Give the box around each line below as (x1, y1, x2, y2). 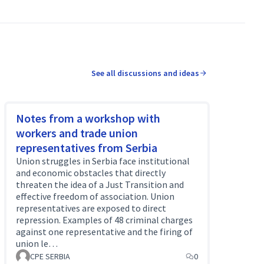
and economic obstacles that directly (15, 167, 166, 179)
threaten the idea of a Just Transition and (15, 179, 184, 190)
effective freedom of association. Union (15, 190, 174, 202)
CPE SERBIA (29, 251, 70, 262)
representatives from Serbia (15, 140, 157, 155)
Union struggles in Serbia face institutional (15, 155, 190, 167)
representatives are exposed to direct (15, 202, 166, 214)
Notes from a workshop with (15, 111, 160, 126)
